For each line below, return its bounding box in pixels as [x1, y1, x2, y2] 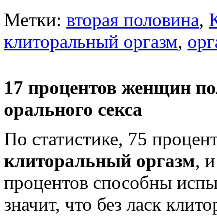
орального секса [4, 99, 142, 120]
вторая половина [66, 9, 199, 31]
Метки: [4, 9, 66, 31]
